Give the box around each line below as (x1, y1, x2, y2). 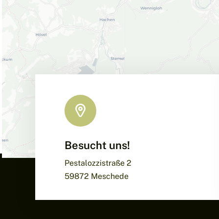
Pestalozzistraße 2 (65, 158, 131, 168)
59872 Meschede (65, 171, 129, 181)
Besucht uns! (65, 138, 130, 152)
